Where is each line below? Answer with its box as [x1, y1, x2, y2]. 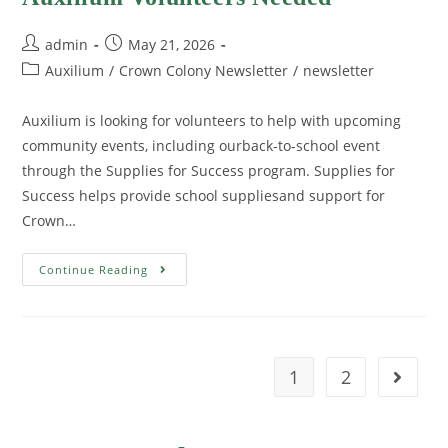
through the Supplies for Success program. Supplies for [22, 161, 396, 181]
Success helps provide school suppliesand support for [22, 186, 386, 206]
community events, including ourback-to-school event [22, 136, 381, 156]
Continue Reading [39, 262, 149, 278]
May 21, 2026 [128, 35, 216, 55]
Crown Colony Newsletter [119, 61, 289, 81]
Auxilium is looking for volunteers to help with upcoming [22, 111, 402, 131]
